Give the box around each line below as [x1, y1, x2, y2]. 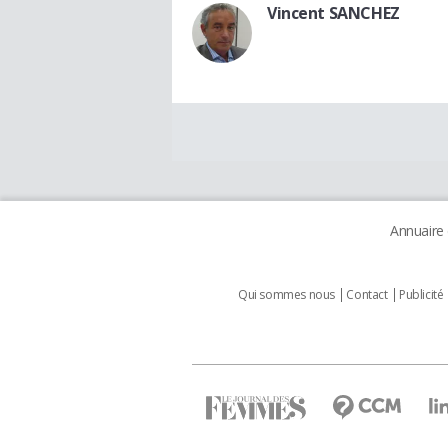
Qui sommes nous [238, 286, 335, 304]
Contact [346, 286, 388, 304]
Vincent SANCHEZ [267, 2, 400, 25]
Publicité [399, 286, 444, 304]
